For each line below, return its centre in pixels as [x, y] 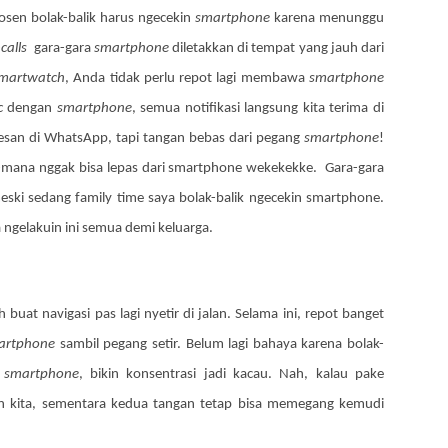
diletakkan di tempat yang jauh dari [276, 48]
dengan [29, 108]
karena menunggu [327, 18]
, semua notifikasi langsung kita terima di [258, 108]
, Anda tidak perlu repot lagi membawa [187, 78]
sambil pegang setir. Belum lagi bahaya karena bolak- [220, 344]
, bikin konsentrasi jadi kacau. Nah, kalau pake [231, 374]
